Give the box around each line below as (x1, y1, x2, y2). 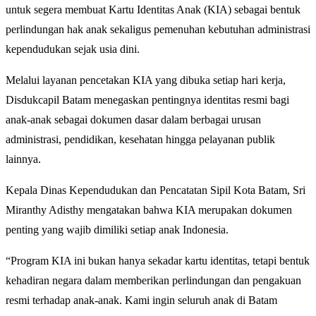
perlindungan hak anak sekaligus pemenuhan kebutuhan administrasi (6, 23, 310, 36)
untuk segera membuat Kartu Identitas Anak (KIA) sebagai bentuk (6, 4, 300, 16)
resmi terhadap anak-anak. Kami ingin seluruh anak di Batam (6, 294, 277, 307)
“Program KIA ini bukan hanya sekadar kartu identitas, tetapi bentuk (6, 255, 310, 267)
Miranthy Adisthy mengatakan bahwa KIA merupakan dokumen (6, 204, 292, 217)
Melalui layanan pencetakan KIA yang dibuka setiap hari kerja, (6, 74, 286, 87)
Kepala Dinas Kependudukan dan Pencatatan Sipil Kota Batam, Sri (6, 184, 305, 197)
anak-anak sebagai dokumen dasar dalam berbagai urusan (6, 114, 261, 126)
